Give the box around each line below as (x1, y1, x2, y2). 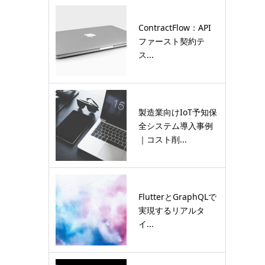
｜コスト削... (138, 133, 187, 145)
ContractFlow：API (138, 21, 211, 33)
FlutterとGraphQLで (138, 190, 216, 202)
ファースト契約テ (138, 35, 205, 47)
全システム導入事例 (138, 119, 213, 131)
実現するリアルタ (138, 204, 205, 216)
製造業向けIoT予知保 (138, 106, 217, 118)
